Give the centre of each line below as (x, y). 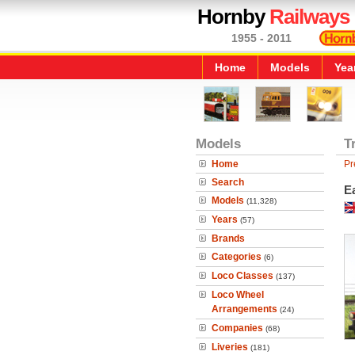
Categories (237, 257)
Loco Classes (242, 276)
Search (228, 182)
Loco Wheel (238, 295)
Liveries (230, 347)
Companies (237, 328)
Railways (309, 17)
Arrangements (244, 309)
